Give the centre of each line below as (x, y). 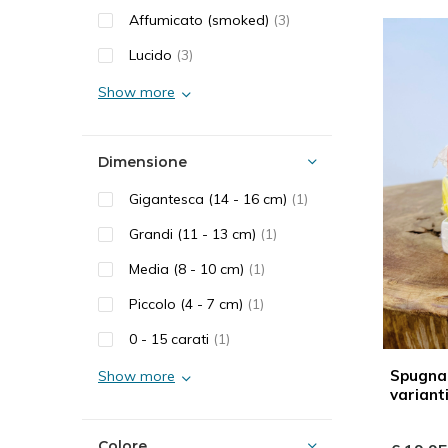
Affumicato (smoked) (201, 20)
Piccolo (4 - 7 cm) (188, 304)
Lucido (152, 55)
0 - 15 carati (171, 339)
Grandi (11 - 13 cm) (194, 234)
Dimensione (142, 162)
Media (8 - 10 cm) (188, 269)
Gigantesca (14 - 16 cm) (210, 199)
